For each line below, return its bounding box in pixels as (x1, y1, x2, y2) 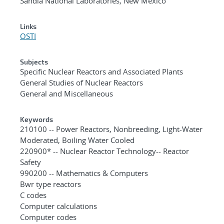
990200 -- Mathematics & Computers (20, 167, 148, 178)
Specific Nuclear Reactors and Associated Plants (20, 66, 183, 76)
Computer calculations (20, 200, 97, 211)
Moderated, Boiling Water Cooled (20, 134, 134, 145)
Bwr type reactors (20, 178, 81, 189)
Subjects (20, 57, 48, 66)
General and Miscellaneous (20, 88, 113, 98)
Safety (20, 156, 41, 167)
